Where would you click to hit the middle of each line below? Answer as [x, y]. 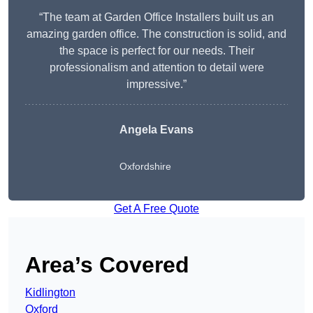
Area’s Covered [107, 265]
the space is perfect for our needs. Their [156, 51]
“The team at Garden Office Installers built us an [156, 17]
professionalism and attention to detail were [156, 68]
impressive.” [156, 85]
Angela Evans [156, 130]
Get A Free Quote [156, 209]
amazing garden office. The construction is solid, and [156, 34]
